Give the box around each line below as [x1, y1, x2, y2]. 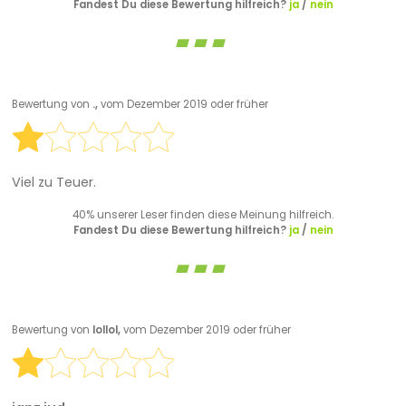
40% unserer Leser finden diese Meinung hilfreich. [72, 207, 333, 222]
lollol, [92, 323, 123, 338]
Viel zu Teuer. [11, 172, 96, 191]
